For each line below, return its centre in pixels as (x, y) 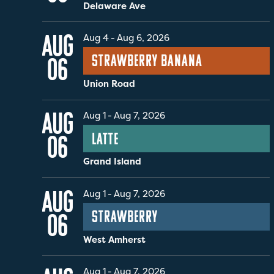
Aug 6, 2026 (143, 38)
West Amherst (114, 239)
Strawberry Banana (147, 61)
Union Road (109, 83)
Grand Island (112, 162)
